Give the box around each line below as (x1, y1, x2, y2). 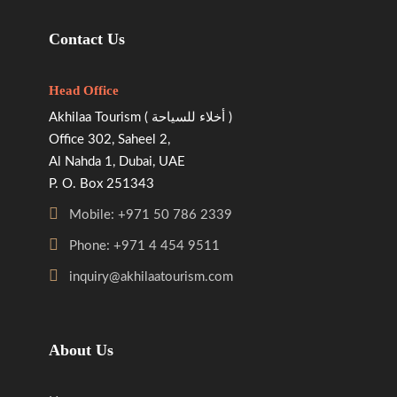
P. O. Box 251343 (49, 176, 154, 191)
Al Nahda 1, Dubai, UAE (49, 154, 185, 168)
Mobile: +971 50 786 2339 (69, 207, 232, 222)
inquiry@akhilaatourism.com (69, 269, 233, 284)
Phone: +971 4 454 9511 (69, 238, 220, 253)
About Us (49, 340, 113, 359)
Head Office (49, 82, 119, 97)
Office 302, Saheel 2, (49, 132, 170, 146)
